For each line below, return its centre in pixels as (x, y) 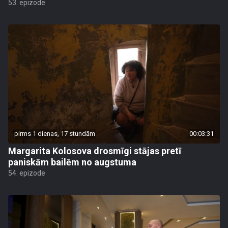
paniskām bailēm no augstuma (72, 162)
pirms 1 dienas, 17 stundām (55, 134)
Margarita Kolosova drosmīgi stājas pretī (95, 151)
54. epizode (27, 173)
